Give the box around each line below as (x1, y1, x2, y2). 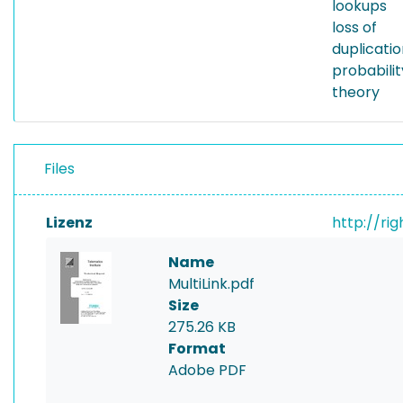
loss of (332, 17, 377, 38)
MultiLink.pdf (168, 273, 255, 294)
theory (332, 82, 380, 103)
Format (168, 338, 226, 359)
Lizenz (46, 212, 93, 233)
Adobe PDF (168, 360, 246, 381)
